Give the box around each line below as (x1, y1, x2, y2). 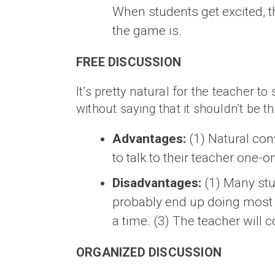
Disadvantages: (112, 176, 201, 190)
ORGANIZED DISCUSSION (76, 245, 222, 260)
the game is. (112, 23, 182, 38)
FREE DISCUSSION (76, 54, 181, 69)
